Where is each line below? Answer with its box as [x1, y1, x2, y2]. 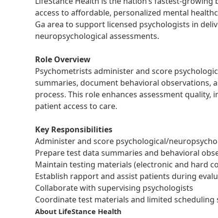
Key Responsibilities [35, 124, 112, 135]
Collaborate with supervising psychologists [35, 182, 193, 193]
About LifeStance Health [35, 206, 124, 216]
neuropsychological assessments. [35, 31, 159, 41]
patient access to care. [35, 101, 117, 111]
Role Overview [35, 54, 91, 65]
